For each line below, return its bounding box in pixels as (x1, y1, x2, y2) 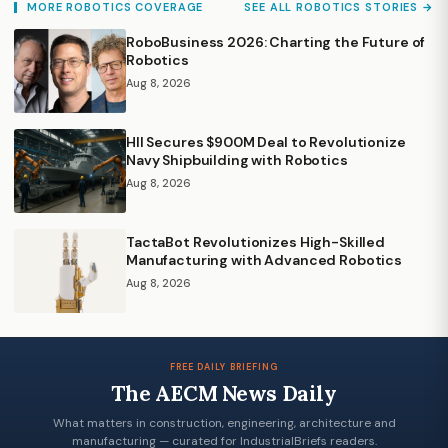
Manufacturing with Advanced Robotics (126, 250, 402, 269)
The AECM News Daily (111, 379, 337, 407)
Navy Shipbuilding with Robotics (126, 150, 348, 169)
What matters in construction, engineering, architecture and (52, 414, 396, 431)
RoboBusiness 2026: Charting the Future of (126, 32, 426, 51)
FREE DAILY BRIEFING (169, 360, 279, 373)
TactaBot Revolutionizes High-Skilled (126, 232, 385, 251)
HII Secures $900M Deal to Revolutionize (126, 132, 406, 151)
